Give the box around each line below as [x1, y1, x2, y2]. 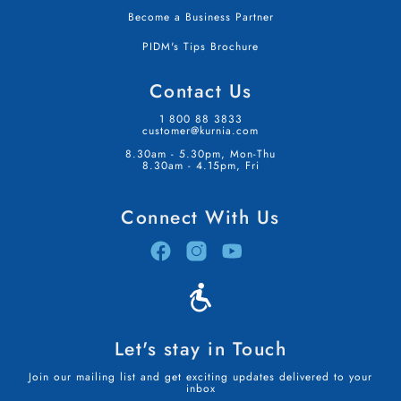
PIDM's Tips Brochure [142, 38, 259, 55]
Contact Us [149, 77, 252, 105]
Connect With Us [121, 203, 280, 231]
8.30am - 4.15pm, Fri [141, 157, 260, 174]
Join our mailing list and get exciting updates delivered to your [29, 368, 372, 385]
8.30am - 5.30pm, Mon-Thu [125, 145, 276, 162]
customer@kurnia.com [142, 122, 259, 139]
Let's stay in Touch [114, 335, 287, 363]
